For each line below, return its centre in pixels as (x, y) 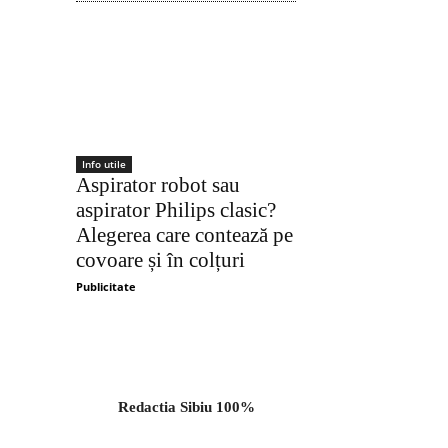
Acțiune (391, 145)
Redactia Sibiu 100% (186, 407)
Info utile (104, 164)
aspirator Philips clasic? (176, 210)
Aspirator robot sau (158, 185)
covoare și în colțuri (160, 260)
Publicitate (106, 287)
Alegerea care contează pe (184, 235)
